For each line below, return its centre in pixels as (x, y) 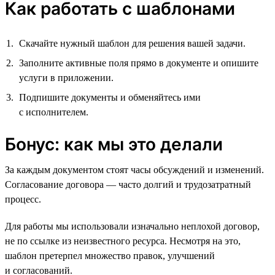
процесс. (23, 199)
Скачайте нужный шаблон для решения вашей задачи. (132, 43)
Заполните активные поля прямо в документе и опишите (139, 63)
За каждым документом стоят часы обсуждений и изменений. (134, 169)
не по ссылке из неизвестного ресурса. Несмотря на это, (123, 241)
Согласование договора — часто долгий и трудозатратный (128, 184)
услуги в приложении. (66, 77)
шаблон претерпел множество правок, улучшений (110, 255)
